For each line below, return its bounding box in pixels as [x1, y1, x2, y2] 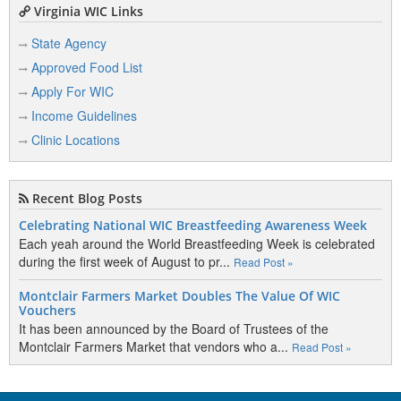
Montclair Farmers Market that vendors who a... [19, 337, 292, 355]
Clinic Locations [31, 131, 120, 149]
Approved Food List [31, 58, 142, 76]
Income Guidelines [31, 107, 137, 124]
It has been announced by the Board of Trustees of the [19, 320, 328, 337]
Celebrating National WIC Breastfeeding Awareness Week [19, 218, 367, 234]
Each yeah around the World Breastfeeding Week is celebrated [19, 235, 375, 252]
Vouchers [19, 303, 76, 319]
